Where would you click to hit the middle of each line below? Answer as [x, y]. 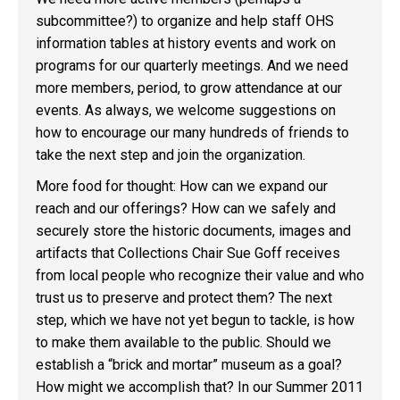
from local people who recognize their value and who [200, 275]
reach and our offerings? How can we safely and [186, 208]
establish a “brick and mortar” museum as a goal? [191, 365]
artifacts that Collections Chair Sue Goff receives [188, 253]
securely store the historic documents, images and [193, 231]
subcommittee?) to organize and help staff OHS [185, 21]
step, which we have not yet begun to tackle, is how [195, 320]
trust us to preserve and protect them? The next [184, 298]
